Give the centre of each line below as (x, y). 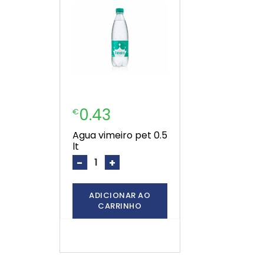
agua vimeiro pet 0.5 (75, 136)
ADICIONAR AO (120, 196)
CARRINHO (120, 206)
